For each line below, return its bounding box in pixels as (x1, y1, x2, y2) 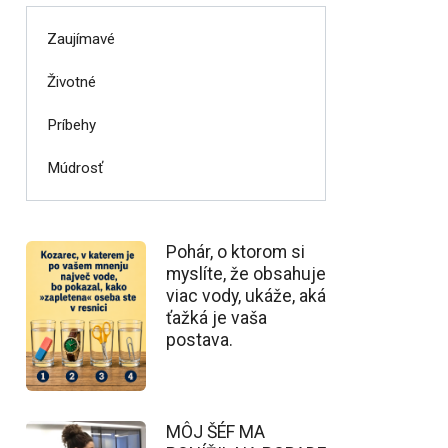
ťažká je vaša (166, 308, 267, 328)
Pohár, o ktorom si (166, 242, 305, 262)
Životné (46, 72, 96, 91)
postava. (166, 330, 233, 350)
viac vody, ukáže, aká (166, 286, 326, 306)
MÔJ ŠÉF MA (166, 421, 265, 442)
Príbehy (46, 116, 96, 135)
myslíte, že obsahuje (166, 264, 326, 284)
